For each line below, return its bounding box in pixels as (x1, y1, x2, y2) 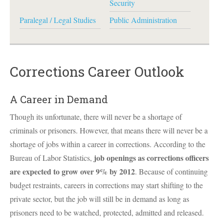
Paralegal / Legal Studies (20, 15, 96, 25)
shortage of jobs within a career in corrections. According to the (10, 139, 205, 149)
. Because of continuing (135, 166, 208, 176)
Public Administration (109, 15, 177, 25)
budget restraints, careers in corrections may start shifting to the (10, 180, 203, 190)
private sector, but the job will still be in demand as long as (10, 194, 189, 204)
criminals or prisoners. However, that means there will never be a (10, 125, 208, 135)
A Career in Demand (10, 92, 108, 106)
